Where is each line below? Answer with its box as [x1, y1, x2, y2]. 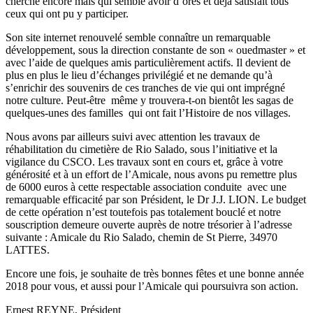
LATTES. [6, 243, 50, 256]
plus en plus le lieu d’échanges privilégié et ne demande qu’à [6, 68, 272, 81]
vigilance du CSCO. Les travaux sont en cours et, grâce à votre [6, 155, 283, 168]
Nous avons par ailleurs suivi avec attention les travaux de [6, 130, 260, 143]
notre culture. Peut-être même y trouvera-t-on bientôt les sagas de [6, 94, 293, 106]
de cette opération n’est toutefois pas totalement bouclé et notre [6, 205, 281, 218]
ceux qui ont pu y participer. [6, 7, 129, 20]
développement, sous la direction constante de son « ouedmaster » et [6, 43, 305, 56]
